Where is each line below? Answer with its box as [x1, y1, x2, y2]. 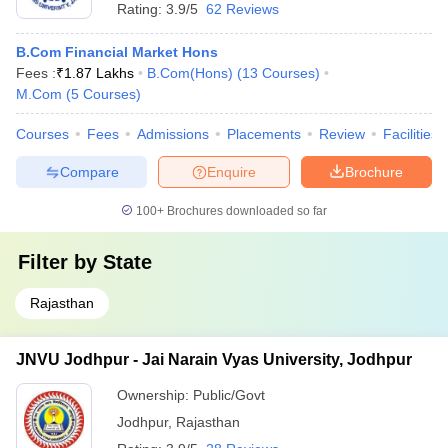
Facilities [383, 126, 438, 142]
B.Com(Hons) [147, 65, 233, 81]
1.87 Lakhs [64, 65, 134, 81]
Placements [227, 126, 301, 142]
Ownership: [117, 387, 193, 403]
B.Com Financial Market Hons [16, 44, 218, 60]
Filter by [18, 251, 103, 273]
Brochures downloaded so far [164, 204, 327, 218]
